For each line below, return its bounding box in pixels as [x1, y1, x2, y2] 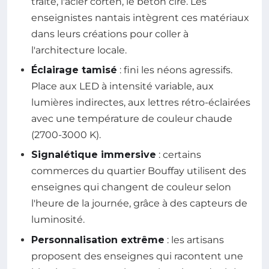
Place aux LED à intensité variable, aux [31, 80, 214, 92]
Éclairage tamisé [31, 64, 117, 76]
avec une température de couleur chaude [31, 112, 232, 124]
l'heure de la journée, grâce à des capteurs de [31, 198, 247, 210]
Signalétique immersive [31, 149, 156, 161]
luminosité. [31, 214, 85, 226]
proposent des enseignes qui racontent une [31, 250, 243, 262]
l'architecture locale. [31, 44, 127, 56]
